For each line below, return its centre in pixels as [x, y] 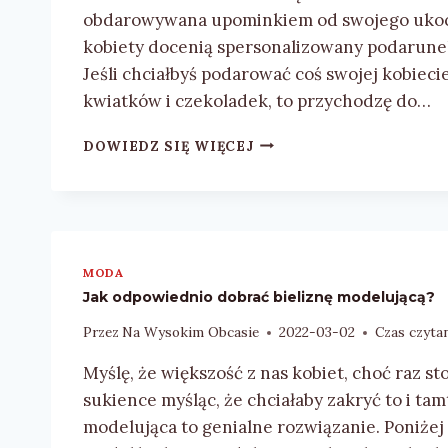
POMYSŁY [289, 140]
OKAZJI [281, 224]
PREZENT [288, 182]
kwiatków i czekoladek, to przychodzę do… [257, 100]
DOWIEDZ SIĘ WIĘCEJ [168, 145]
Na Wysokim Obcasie [191, 332]
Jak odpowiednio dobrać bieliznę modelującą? [259, 297]
